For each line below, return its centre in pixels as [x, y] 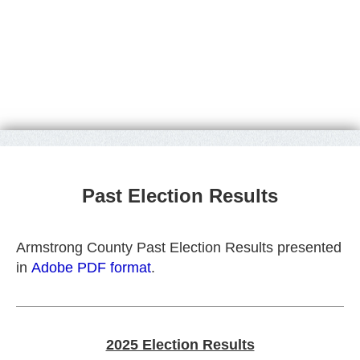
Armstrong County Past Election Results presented [179, 247]
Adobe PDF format [91, 268]
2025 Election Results [180, 345]
